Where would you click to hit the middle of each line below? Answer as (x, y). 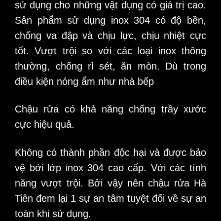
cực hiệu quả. (45, 125)
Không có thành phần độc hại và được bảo (110, 153)
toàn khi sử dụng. (53, 214)
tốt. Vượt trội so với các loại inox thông (110, 51)
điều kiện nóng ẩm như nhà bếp (84, 81)
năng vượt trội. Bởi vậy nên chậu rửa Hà (110, 183)
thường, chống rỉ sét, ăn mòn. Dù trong (110, 66)
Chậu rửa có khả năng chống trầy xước (110, 109)
